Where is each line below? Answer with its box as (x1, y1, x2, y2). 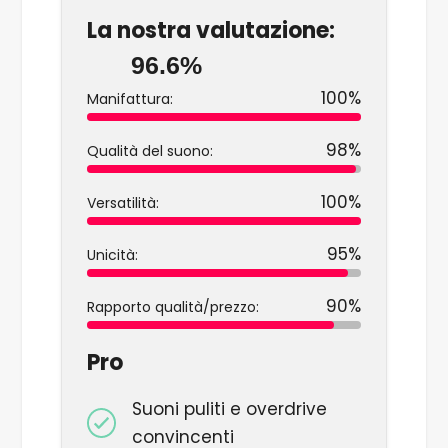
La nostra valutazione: (86, 15, 335, 47)
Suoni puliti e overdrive (131, 397, 327, 422)
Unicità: (86, 245, 138, 266)
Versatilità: (86, 193, 159, 214)
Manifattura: (86, 89, 173, 110)
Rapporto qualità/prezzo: (86, 297, 259, 318)
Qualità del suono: (86, 141, 213, 162)
